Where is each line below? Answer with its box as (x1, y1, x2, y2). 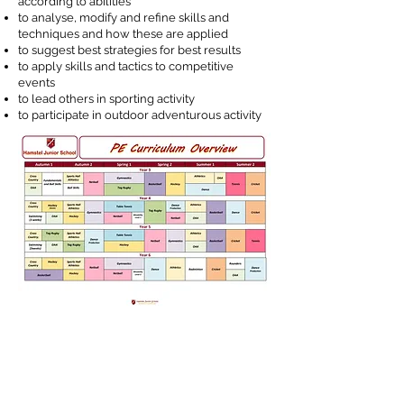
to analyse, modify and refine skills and (18, 11, 229, 24)
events (18, 76, 55, 89)
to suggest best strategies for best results (18, 43, 241, 57)
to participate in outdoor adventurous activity (18, 108, 262, 122)
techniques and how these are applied (18, 27, 228, 41)
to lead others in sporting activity (18, 92, 195, 106)
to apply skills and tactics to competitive (18, 60, 234, 73)
